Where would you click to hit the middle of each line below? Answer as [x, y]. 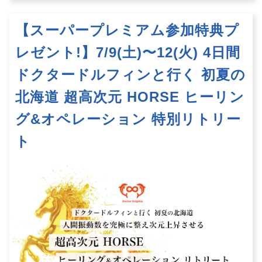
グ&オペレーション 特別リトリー [128, 119]
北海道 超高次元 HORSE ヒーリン [130, 96]
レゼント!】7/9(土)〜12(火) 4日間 [128, 52]
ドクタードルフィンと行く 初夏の [130, 74]
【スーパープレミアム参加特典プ [127, 30]
